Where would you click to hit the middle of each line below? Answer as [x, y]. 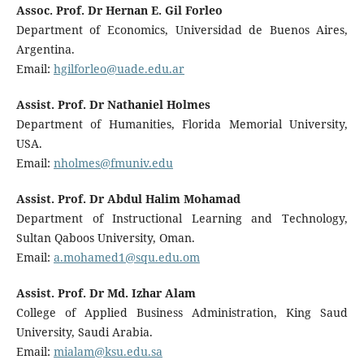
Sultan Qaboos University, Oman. [105, 238]
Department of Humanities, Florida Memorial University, [182, 124]
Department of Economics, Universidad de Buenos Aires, [182, 30]
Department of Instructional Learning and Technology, [182, 219]
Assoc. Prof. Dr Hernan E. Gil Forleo [119, 11]
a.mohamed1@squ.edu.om [126, 258]
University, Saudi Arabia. [84, 332]
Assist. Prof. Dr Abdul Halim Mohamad [128, 199]
